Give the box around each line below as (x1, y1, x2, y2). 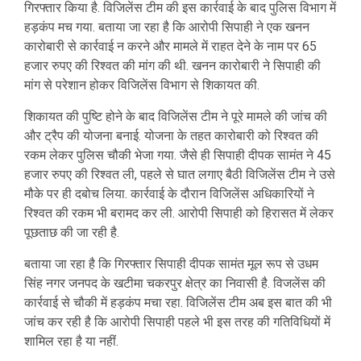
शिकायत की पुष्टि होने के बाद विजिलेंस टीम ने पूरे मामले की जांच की (24, 109, 327, 125)
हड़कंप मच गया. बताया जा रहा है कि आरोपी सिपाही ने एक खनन (24, 19, 309, 35)
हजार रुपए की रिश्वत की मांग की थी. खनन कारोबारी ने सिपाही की (24, 58, 321, 74)
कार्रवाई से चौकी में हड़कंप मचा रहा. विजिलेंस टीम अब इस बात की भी (24, 295, 332, 311)
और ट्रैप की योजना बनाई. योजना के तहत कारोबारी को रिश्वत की (24, 128, 318, 144)
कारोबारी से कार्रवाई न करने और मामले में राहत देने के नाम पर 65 (24, 39, 317, 55)
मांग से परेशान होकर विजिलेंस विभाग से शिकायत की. (24, 77, 259, 93)
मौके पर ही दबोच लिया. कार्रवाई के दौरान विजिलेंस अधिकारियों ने (24, 186, 314, 202)
